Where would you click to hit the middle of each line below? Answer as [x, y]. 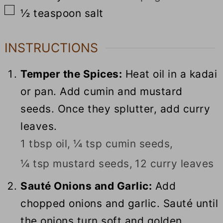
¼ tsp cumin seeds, [123, 144]
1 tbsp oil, [46, 144]
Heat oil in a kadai [170, 74]
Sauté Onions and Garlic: [86, 186]
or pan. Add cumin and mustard [102, 92]
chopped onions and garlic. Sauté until [119, 204]
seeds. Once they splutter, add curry [115, 109]
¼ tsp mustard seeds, [77, 164]
